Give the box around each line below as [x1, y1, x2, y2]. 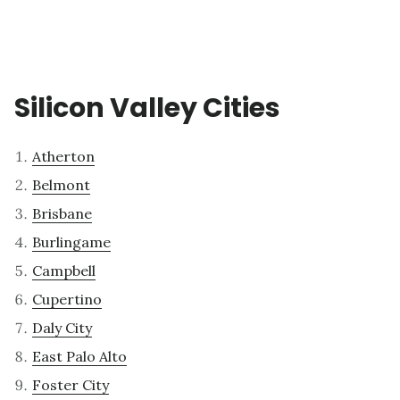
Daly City [32, 319, 92, 337]
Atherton [32, 147, 95, 166]
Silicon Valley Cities [14, 89, 280, 128]
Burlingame [32, 233, 111, 252]
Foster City [32, 376, 109, 395]
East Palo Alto [32, 347, 127, 366]
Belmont [32, 176, 90, 195]
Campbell [32, 262, 96, 280]
